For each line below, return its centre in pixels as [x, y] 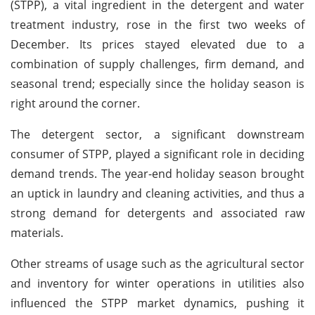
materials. [37, 232]
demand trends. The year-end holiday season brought [157, 173]
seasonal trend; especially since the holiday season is [157, 83]
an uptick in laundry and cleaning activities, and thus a [157, 193]
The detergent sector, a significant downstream [157, 134]
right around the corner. [75, 103]
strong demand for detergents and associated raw [157, 213]
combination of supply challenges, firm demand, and [157, 64]
